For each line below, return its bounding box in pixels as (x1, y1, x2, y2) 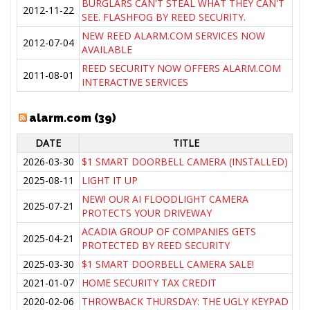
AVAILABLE (82, 43, 133, 57)
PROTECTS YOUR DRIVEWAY (82, 206, 212, 220)
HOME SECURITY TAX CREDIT (82, 276, 217, 290)
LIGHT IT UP (82, 174, 138, 188)
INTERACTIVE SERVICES (82, 75, 189, 89)
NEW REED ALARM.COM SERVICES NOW (82, 29, 266, 43)
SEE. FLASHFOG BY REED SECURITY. (82, 10, 246, 24)
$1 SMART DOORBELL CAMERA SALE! (82, 257, 255, 271)
